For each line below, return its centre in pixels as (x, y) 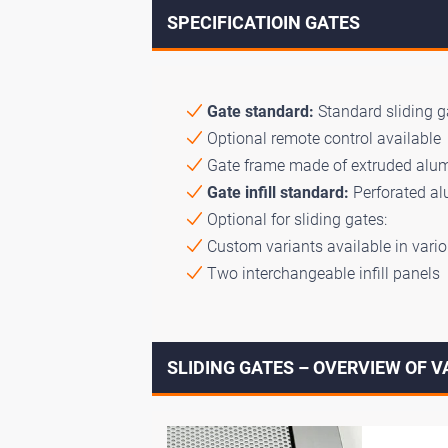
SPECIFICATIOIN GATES (263, 22)
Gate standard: (260, 111)
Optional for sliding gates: (297, 219)
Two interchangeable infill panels (323, 273)
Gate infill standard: (278, 192)
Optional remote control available (324, 138)
